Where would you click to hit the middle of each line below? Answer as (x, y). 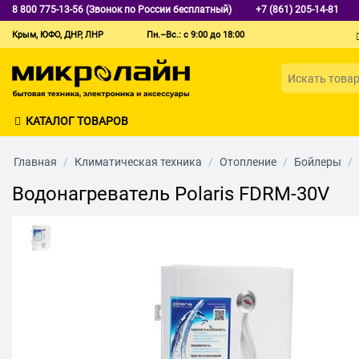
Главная (35, 161)
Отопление (248, 161)
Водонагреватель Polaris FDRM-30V (171, 194)
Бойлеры (318, 161)
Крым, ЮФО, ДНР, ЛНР (58, 35)
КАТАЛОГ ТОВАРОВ (77, 121)
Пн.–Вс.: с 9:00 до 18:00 (196, 35)
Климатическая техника (138, 161)
